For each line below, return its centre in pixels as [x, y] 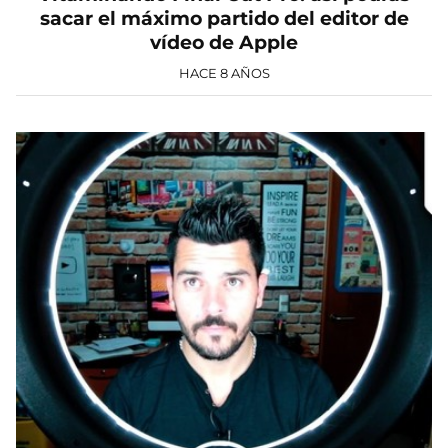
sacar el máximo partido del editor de [224, 18]
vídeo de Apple [224, 42]
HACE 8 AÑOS [224, 72]
